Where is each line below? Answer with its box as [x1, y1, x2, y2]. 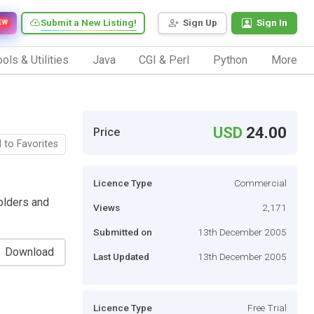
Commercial [234, 177, 287, 189]
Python [213, 53, 248, 67]
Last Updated [93, 250, 149, 262]
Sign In [257, 17, 287, 29]
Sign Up [183, 17, 217, 29]
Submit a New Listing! [41, 17, 137, 29]
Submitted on [93, 226, 152, 238]
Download [5, 245, 54, 259]
